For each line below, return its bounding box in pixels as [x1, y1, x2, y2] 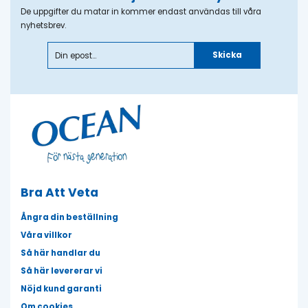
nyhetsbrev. [21, 20, 66, 32]
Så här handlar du [21, 247, 100, 259]
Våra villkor [21, 230, 72, 241]
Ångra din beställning [21, 212, 118, 223]
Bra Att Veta [21, 184, 98, 201]
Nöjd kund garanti [21, 283, 102, 295]
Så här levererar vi [21, 265, 102, 277]
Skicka [212, 49, 243, 61]
